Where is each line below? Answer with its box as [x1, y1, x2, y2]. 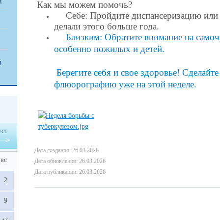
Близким [66, 32, 100, 42]
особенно [54, 44, 91, 54]
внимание [144, 32, 182, 42]
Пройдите [90, 10, 129, 21]
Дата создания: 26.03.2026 [34, 147, 99, 154]
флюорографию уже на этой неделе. [54, 79, 196, 89]
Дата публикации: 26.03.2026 [34, 168, 106, 175]
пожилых [94, 44, 131, 54]
